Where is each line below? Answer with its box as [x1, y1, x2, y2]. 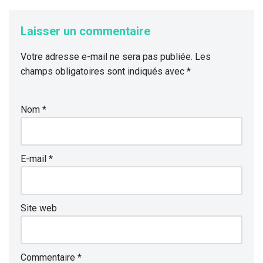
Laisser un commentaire [21, 24, 150, 38]
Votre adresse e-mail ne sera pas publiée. [21, 51, 193, 62]
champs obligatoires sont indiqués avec [21, 66, 187, 77]
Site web [21, 203, 57, 214]
